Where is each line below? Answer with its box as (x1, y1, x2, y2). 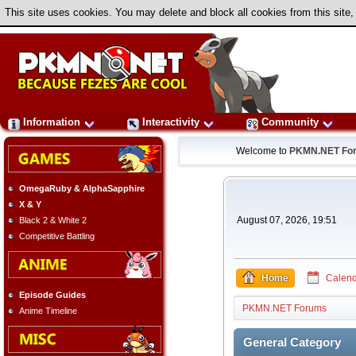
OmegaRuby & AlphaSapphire (19, 184, 145, 194)
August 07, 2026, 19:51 (236, 215, 337, 226)
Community (258, 116, 322, 128)
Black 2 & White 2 (19, 215, 87, 226)
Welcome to (236, 145, 290, 157)
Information (20, 116, 83, 128)
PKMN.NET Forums (242, 303, 327, 314)
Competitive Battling (19, 231, 95, 242)
